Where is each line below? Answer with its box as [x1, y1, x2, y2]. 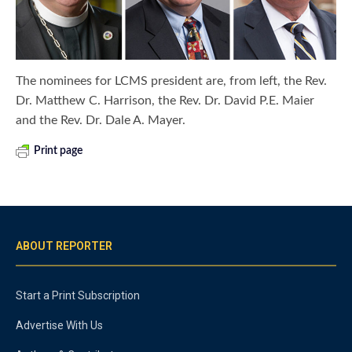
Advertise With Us [16, 319, 103, 332]
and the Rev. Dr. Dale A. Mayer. [16, 114, 186, 127]
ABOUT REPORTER [16, 240, 112, 253]
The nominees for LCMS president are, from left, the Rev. [16, 75, 328, 88]
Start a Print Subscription [16, 289, 140, 302]
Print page [34, 145, 82, 157]
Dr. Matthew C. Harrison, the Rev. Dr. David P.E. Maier [16, 94, 315, 108]
